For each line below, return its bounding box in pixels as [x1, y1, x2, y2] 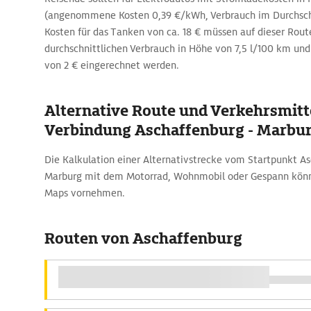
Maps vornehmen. [44, 187, 125, 199]
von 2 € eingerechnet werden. [44, 59, 179, 72]
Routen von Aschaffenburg [44, 228, 242, 249]
